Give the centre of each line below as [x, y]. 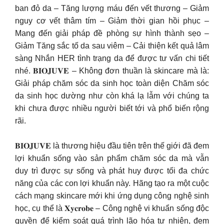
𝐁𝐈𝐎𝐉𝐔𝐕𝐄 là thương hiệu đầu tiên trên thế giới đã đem [112, 146]
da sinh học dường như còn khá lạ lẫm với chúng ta [112, 95]
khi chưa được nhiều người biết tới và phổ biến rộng [112, 108]
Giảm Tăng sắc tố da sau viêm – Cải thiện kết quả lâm [112, 45]
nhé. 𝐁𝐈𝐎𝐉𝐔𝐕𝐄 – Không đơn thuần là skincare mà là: [112, 70]
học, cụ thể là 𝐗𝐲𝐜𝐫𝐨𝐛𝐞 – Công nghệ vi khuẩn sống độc [112, 208]
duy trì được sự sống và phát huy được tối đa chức [112, 171]
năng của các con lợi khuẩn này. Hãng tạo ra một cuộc [112, 183]
